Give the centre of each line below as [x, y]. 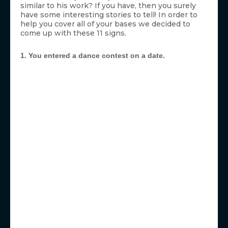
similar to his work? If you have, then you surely [108, 6]
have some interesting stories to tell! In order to [109, 15]
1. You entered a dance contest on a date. [93, 56]
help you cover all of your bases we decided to [105, 24]
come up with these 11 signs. [73, 33]
